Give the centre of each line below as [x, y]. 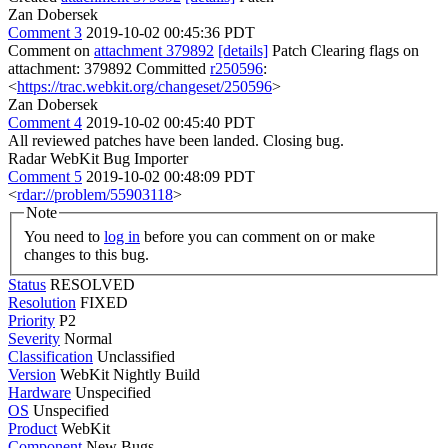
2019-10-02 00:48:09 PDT [170, 176]
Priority [31, 320]
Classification [50, 356]
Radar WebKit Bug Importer [98, 158]
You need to [64, 236]
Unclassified [136, 356]
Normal [88, 338]
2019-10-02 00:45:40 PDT [170, 122]
